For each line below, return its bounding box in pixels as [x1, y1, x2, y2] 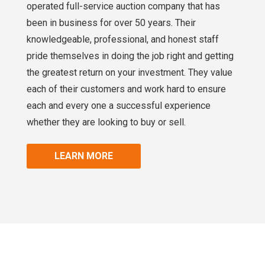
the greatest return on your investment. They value [27, 67, 232, 78]
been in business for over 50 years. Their [27, 17, 196, 28]
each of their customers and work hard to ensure [27, 83, 226, 95]
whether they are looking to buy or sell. [27, 117, 186, 128]
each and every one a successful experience [27, 100, 211, 111]
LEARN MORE [54, 150, 113, 161]
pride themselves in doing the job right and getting [27, 50, 234, 62]
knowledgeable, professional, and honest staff [27, 34, 219, 45]
